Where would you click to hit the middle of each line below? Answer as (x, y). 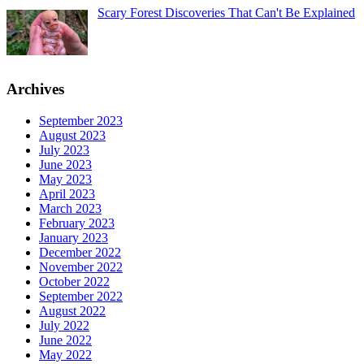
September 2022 (81, 296)
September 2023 (81, 120)
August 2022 (72, 310)
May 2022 (65, 354)
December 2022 (80, 252)
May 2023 (65, 179)
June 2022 (65, 340)
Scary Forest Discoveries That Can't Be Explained (226, 13)
